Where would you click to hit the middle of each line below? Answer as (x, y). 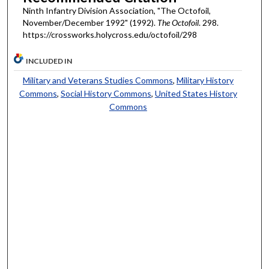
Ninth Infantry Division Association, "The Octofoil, (116, 10)
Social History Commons (106, 94)
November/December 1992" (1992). (90, 22)
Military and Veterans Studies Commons (98, 80)
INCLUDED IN (49, 61)
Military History (205, 80)
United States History (196, 94)
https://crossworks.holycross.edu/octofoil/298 (110, 34)
